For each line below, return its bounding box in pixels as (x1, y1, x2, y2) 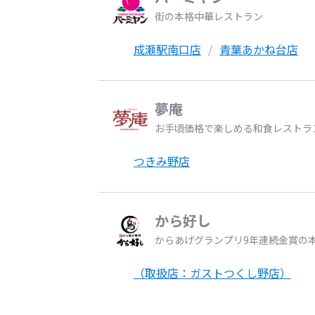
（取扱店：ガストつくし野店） (134, 264, 291, 281)
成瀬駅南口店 (134, 41, 201, 58)
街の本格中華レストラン (155, 9, 263, 23)
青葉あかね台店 (219, 41, 298, 58)
